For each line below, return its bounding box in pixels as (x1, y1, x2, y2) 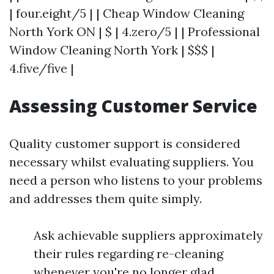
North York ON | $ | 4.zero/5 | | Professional (9, 24, 260, 39)
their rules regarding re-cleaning (34, 246, 223, 261)
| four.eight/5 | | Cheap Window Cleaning (9, 6, 244, 21)
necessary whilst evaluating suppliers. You (9, 154, 254, 169)
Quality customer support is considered (9, 136, 240, 151)
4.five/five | (9, 61, 74, 76)
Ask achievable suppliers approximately (34, 228, 263, 243)
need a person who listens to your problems (9, 172, 262, 188)
